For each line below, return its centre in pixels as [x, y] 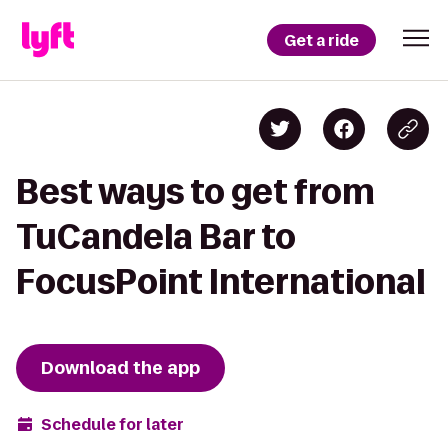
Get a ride [321, 40]
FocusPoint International [220, 281]
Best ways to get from [195, 191]
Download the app [120, 368]
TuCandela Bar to [156, 236]
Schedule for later [112, 424]
